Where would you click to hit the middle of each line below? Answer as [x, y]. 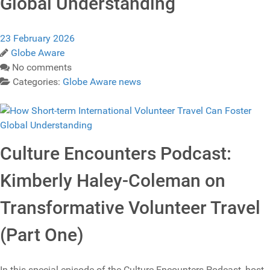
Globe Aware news [102, 82]
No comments [42, 67]
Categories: [38, 82]
